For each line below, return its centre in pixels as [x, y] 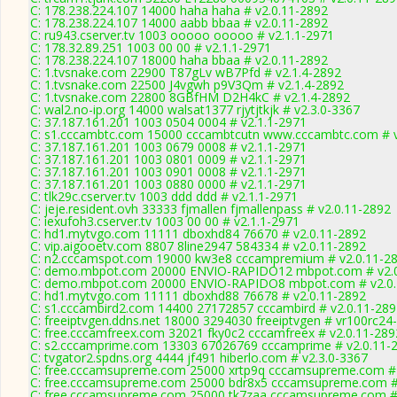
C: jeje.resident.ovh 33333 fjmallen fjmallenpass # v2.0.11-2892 [210, 209]
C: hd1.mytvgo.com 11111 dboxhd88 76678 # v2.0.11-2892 [198, 296]
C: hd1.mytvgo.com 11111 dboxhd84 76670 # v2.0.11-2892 [198, 234]
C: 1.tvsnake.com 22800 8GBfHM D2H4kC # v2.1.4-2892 [190, 97]
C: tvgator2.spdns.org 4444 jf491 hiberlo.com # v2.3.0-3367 [199, 358]
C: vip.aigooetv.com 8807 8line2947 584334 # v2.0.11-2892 [198, 246]
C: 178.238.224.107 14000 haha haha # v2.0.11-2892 [179, 10]
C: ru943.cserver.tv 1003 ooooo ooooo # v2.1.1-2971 [182, 35]
